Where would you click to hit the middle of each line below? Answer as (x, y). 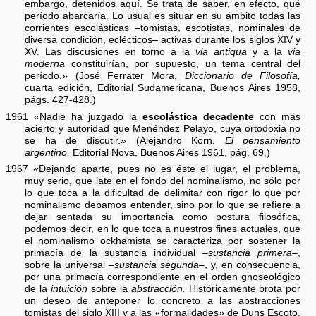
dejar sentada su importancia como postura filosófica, (163, 217)
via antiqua (221, 51)
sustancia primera (250, 253)
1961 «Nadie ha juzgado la (74, 116)
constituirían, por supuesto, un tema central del (183, 63)
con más (278, 116)
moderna (45, 63)
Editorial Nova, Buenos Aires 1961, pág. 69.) (170, 152)
